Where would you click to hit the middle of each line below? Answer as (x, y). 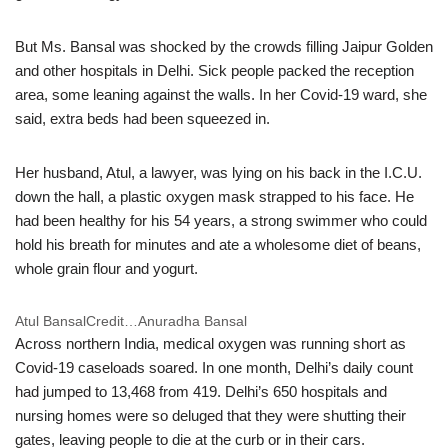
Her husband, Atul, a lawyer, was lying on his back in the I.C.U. (218, 172)
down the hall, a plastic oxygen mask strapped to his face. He (214, 196)
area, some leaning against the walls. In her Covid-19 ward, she (221, 94)
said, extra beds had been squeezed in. (142, 118)
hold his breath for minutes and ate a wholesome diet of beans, (218, 244)
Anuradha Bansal (192, 321)
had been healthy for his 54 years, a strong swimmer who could (221, 220)
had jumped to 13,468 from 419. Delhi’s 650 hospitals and (201, 391)
